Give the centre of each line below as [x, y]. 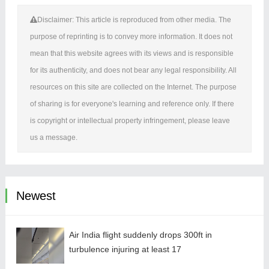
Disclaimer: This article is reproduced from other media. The [134, 20]
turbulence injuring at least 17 [125, 249]
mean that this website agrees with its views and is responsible [131, 53]
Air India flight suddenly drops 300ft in [140, 234]
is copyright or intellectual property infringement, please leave [130, 120]
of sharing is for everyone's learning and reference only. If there [132, 104]
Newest [36, 195]
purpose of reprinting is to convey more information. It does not [131, 36]
